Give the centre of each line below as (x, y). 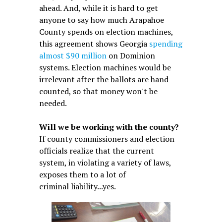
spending (166, 44)
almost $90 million (73, 56)
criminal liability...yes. (77, 187)
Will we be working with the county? (110, 127)
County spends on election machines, (106, 32)
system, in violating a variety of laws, (105, 163)
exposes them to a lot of (82, 175)
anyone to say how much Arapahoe (101, 20)
